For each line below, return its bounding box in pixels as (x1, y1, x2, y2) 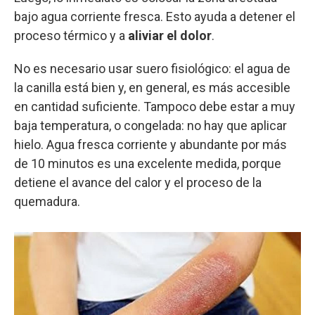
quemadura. (14, 193, 80, 209)
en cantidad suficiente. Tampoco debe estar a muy (14, 98, 295, 114)
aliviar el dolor (128, 27, 212, 43)
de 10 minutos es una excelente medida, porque (14, 155, 281, 171)
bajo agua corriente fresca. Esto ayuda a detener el (14, 8, 295, 24)
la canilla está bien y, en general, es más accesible (14, 79, 290, 95)
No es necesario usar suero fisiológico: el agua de (14, 60, 290, 76)
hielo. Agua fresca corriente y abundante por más (14, 136, 287, 152)
